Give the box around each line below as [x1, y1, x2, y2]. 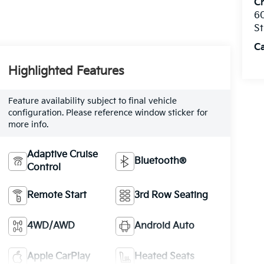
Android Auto [134, 220, 195, 232]
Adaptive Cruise [27, 148, 98, 160]
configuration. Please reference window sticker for [8, 107, 208, 118]
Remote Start [27, 189, 87, 201]
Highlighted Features [8, 64, 124, 78]
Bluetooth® [134, 155, 187, 167]
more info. [8, 119, 48, 130]
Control [27, 161, 61, 173]
